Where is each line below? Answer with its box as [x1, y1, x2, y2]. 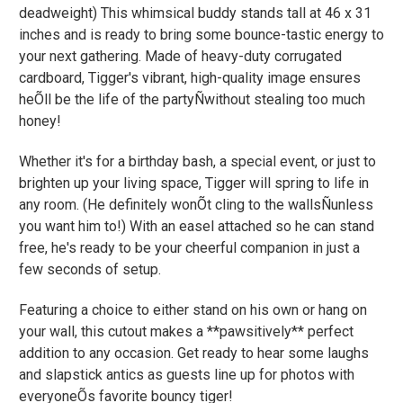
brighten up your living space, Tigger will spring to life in [19, 174, 369, 192]
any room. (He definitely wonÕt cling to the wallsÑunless [19, 195, 373, 213]
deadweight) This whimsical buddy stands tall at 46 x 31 [19, 4, 372, 22]
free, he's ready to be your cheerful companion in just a [19, 238, 360, 256]
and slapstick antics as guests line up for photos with [19, 365, 354, 383]
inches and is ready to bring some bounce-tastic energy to [19, 25, 384, 43]
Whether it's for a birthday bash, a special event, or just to [19, 152, 376, 170]
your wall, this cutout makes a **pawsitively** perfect [19, 322, 354, 340]
